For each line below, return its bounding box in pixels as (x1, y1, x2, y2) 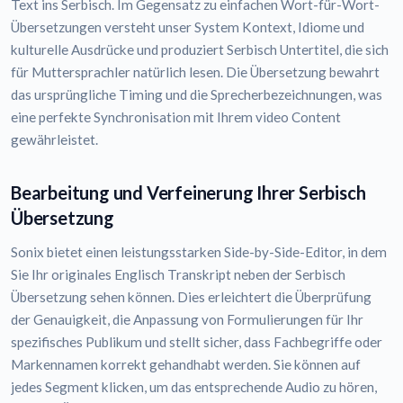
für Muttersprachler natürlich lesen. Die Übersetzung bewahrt (11, 64, 380, 81)
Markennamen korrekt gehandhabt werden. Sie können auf (11, 356, 361, 373)
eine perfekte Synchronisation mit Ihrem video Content (11, 109, 341, 126)
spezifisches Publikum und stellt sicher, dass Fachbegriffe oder (11, 334, 382, 351)
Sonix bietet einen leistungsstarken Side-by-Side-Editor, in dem (11, 244, 387, 261)
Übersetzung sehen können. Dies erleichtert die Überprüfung (11, 289, 372, 306)
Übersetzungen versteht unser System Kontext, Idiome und (11, 19, 364, 36)
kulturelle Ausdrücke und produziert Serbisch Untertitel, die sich (11, 41, 389, 58)
